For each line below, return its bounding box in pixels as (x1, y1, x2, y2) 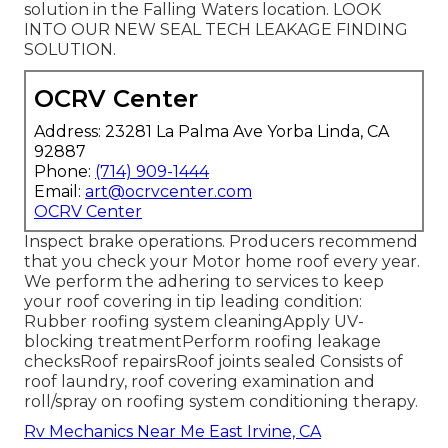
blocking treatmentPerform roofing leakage (24, 332, 381, 352)
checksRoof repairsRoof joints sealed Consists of (24, 352, 403, 372)
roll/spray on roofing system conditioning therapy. (24, 392, 418, 412)
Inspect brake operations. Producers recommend (24, 232, 418, 252)
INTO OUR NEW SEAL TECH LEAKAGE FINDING (24, 20, 408, 40)
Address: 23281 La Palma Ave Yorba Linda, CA (34, 122, 389, 142)
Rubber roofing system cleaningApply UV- (24, 312, 364, 332)
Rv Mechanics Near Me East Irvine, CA (24, 422, 321, 442)
